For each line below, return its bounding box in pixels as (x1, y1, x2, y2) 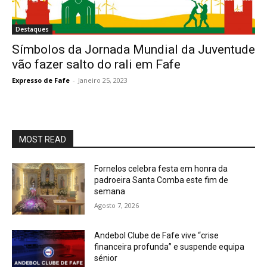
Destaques (15, 25, 49, 33)
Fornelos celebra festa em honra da (94, 164, 228, 173)
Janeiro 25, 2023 (78, 76, 128, 85)
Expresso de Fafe (12, 76, 70, 85)
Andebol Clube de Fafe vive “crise (94, 230, 219, 240)
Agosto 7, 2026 (94, 201, 139, 210)
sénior (94, 253, 118, 263)
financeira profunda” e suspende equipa (94, 241, 245, 252)
